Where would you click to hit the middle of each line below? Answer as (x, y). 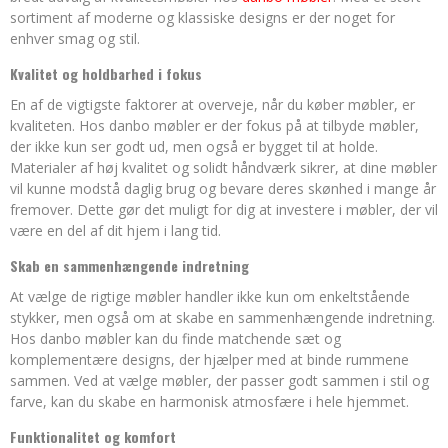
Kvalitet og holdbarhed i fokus (106, 73)
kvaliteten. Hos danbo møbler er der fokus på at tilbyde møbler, (214, 125)
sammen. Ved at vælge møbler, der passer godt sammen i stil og (219, 380)
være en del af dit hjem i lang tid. (115, 230)
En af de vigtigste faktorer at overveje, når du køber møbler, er (212, 104)
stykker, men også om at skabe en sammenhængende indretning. (222, 317)
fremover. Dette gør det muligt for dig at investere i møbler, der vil (224, 209)
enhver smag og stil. (75, 38)
